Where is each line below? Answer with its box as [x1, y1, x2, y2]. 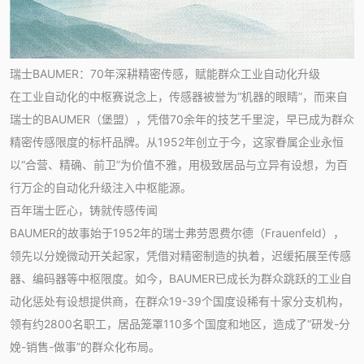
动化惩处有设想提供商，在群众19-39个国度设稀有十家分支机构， [10, 293, 349, 308]
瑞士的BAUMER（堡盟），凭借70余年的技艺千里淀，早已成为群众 [10, 111, 354, 126]
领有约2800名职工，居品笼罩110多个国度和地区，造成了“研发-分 [10, 316, 350, 331]
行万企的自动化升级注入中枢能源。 [10, 180, 192, 194]
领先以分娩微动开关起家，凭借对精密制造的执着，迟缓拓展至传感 [10, 248, 351, 262]
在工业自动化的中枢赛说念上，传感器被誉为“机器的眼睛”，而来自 [10, 89, 348, 103]
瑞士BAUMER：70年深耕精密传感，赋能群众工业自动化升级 [10, 66, 320, 80]
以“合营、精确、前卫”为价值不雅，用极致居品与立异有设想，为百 [10, 157, 348, 171]
